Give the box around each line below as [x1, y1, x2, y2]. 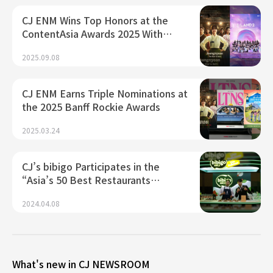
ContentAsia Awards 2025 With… [22, 26, 172, 41]
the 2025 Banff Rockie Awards [22, 99, 160, 114]
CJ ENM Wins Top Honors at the [22, 12, 168, 27]
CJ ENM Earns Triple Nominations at [22, 85, 188, 101]
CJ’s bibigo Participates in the [22, 158, 160, 174]
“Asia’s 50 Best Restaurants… [22, 172, 160, 187]
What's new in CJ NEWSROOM [12, 256, 150, 271]
